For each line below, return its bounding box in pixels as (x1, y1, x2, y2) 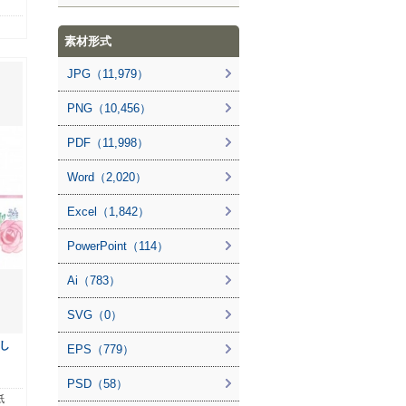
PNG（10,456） (67, 101, 151, 115)
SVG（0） (67, 308, 122, 322)
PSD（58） (67, 377, 128, 391)
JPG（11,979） (67, 67, 149, 81)
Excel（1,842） (67, 205, 150, 218)
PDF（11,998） (67, 136, 149, 150)
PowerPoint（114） (67, 239, 169, 253)
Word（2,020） (67, 170, 147, 184)
